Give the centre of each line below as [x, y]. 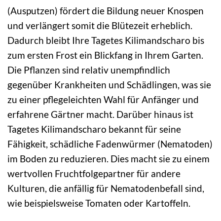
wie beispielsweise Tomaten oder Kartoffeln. [99, 203]
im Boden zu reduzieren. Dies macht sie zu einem [109, 158]
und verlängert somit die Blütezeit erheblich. [100, 25]
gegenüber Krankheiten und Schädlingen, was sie [109, 84]
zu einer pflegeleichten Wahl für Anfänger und [103, 99]
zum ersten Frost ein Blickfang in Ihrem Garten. [105, 55]
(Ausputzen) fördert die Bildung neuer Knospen [106, 10]
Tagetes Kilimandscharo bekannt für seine [94, 129]
